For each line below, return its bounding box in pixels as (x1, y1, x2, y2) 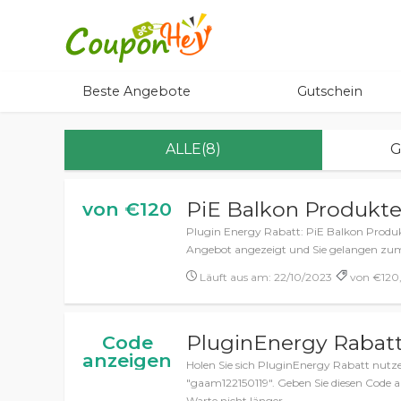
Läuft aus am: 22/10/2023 (197, 270, 333, 284)
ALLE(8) (165, 141, 221, 158)
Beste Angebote (82, 83, 191, 99)
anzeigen (82, 349, 172, 371)
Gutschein (297, 83, 363, 99)
